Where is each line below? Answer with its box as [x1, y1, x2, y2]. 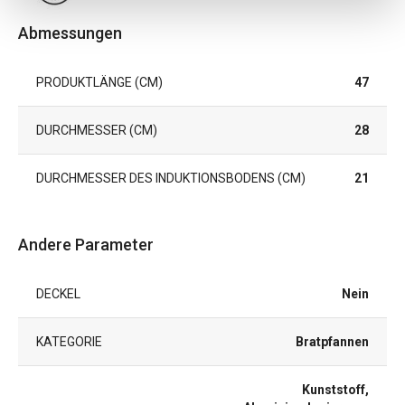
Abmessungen [18, 23, 122, 42]
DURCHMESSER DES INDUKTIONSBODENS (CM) [36, 170, 306, 185]
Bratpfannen [296, 334, 369, 349]
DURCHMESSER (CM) [36, 122, 157, 137]
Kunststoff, [302, 381, 369, 397]
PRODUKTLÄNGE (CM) [36, 74, 163, 89]
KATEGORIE [36, 334, 102, 349]
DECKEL [36, 286, 80, 301]
